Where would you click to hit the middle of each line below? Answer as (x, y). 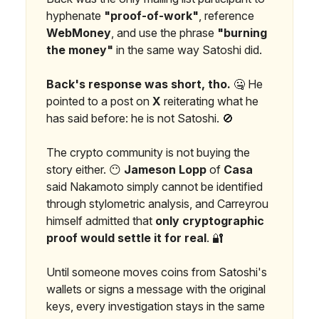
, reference (226, 15)
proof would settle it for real (126, 237)
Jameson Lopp (165, 169)
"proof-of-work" (151, 15)
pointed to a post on (99, 101)
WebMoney (79, 32)
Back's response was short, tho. (138, 84)
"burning (242, 32)
